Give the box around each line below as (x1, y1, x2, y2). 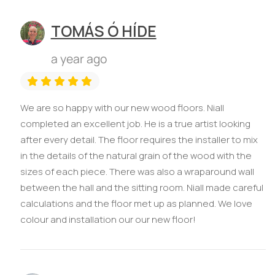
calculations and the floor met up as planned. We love (20, 196, 252, 210)
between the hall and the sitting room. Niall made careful (20, 180, 263, 194)
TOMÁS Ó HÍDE (50, 21, 157, 42)
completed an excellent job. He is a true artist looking (20, 117, 250, 130)
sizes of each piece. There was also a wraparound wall (20, 165, 254, 178)
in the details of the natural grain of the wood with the (20, 149, 252, 162)
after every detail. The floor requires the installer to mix (20, 133, 258, 146)
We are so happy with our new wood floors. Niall (20, 101, 224, 114)
